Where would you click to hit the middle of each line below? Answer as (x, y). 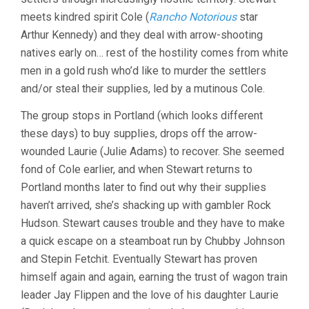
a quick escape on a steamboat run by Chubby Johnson (153, 241)
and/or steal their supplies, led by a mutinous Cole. (143, 89)
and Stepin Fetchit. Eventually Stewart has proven (139, 259)
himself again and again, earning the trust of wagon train (154, 277)
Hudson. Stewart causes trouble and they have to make (153, 223)
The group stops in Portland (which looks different (142, 116)
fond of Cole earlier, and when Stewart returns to (137, 169)
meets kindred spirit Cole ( (85, 17)
